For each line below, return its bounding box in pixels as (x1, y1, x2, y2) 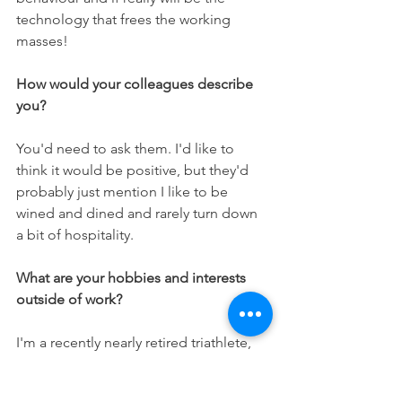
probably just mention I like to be (16, 183, 232, 200)
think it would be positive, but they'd (16, 162, 252, 179)
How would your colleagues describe (16, 75, 257, 92)
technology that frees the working (16, 11, 234, 28)
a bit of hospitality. (16, 226, 134, 243)
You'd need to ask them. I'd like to (16, 140, 238, 157)
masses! (16, 32, 68, 49)
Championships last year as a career (16, 377, 246, 394)
